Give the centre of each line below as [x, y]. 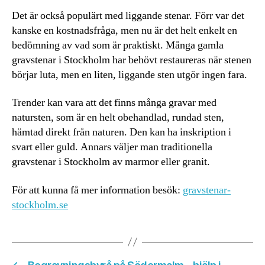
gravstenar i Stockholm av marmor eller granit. [111, 162]
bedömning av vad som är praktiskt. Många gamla [118, 45]
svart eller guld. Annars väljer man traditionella [112, 147]
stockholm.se [40, 205]
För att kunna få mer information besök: [97, 190]
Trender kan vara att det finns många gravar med [114, 103]
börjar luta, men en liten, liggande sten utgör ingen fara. [130, 75]
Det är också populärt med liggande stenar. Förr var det [128, 15]
